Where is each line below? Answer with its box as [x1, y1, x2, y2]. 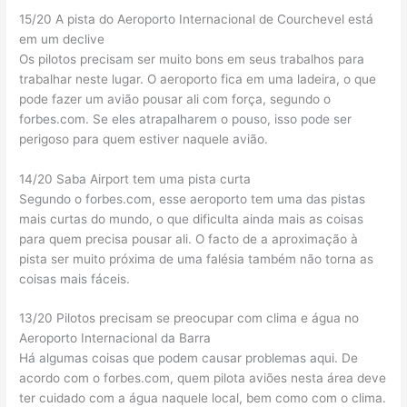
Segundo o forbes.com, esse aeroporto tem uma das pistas [19, 191, 366, 206]
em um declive [19, 31, 105, 46]
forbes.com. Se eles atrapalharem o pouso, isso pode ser [19, 111, 352, 126]
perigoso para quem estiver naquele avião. [19, 131, 269, 146]
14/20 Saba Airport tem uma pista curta [19, 171, 252, 186]
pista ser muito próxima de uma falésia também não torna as [19, 251, 374, 266]
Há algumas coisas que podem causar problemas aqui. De [19, 351, 359, 366]
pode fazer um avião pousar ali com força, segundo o [19, 91, 332, 106]
